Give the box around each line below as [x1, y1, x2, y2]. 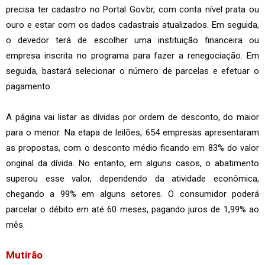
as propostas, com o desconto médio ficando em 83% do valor [6, 143, 259, 154]
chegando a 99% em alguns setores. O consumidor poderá [6, 189, 259, 200]
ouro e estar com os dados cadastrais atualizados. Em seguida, [6, 20, 259, 31]
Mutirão [6, 249, 43, 261]
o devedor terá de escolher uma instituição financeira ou [6, 35, 259, 46]
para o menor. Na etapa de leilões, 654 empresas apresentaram [6, 127, 259, 138]
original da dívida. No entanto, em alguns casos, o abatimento [6, 158, 259, 169]
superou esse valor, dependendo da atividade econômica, [6, 173, 259, 185]
